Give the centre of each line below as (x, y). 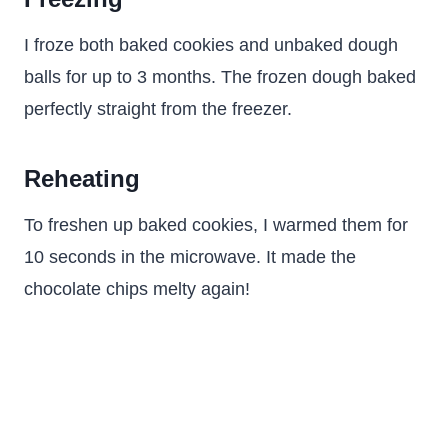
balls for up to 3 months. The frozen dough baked (220, 77)
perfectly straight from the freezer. (158, 109)
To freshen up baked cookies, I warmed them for (216, 225)
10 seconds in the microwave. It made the (190, 257)
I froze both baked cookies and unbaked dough (211, 45)
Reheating (82, 178)
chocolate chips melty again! (137, 289)
